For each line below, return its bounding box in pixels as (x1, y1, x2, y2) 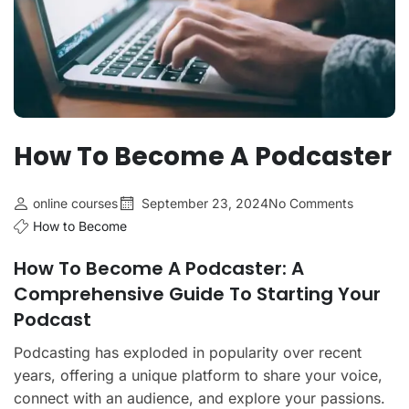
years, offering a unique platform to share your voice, (14, 365, 383, 384)
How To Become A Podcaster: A (14, 255, 304, 281)
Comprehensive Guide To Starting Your (14, 280, 381, 307)
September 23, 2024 (142, 194, 268, 211)
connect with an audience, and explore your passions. (14, 388, 385, 407)
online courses (33, 194, 118, 211)
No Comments (268, 194, 353, 211)
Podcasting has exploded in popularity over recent (14, 342, 362, 362)
